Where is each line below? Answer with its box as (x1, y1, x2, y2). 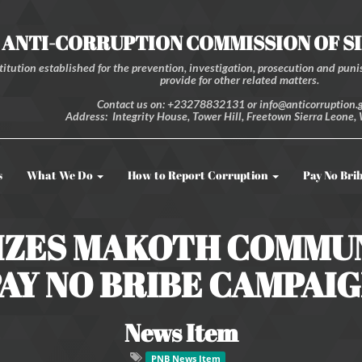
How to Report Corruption (128, 167, 271, 183)
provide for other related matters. (160, 73, 322, 86)
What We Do (27, 167, 93, 183)
